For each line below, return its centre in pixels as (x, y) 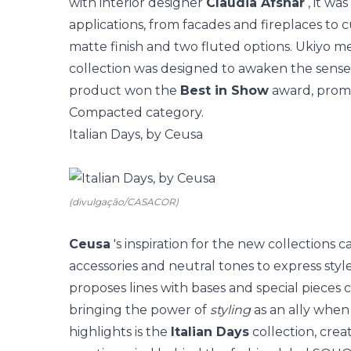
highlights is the (120, 332)
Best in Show (224, 90)
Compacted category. (136, 112)
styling (230, 310)
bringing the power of (139, 310)
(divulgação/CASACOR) (124, 202)
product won (112, 90)
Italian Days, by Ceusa (136, 134)
